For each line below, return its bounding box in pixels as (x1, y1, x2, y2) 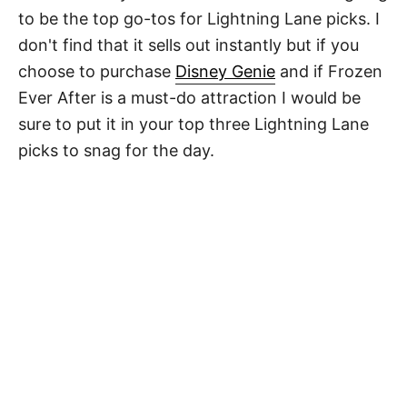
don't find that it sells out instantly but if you (18, 35, 359, 55)
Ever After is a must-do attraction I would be (18, 88, 361, 107)
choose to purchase (18, 62, 175, 81)
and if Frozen (275, 62, 382, 81)
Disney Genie (175, 62, 275, 81)
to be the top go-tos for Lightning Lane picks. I (18, 9, 380, 28)
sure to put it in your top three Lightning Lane (18, 114, 369, 134)
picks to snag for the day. (18, 141, 214, 160)
